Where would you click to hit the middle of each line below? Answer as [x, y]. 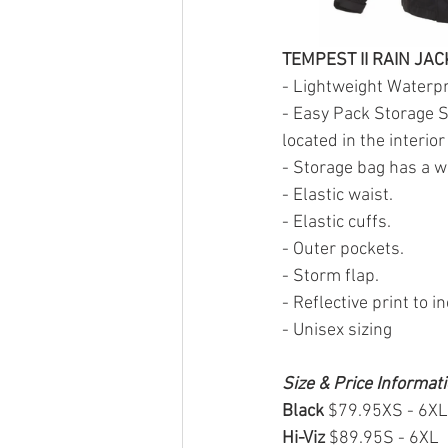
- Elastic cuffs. [336, 222]
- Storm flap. [330, 276]
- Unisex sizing [337, 330]
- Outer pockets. [343, 249]
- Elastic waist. [337, 195]
